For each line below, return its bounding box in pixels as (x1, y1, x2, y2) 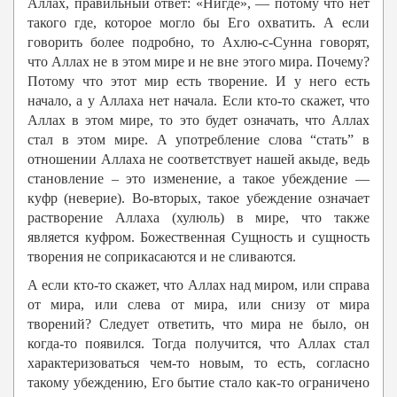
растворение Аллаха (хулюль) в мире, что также (27, 210, 370, 226)
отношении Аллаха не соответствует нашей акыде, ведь (27, 152, 370, 167)
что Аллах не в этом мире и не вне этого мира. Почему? (27, 54, 370, 70)
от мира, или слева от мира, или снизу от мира (27, 297, 370, 313)
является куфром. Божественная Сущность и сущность (27, 230, 370, 245)
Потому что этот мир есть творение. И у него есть (27, 74, 370, 90)
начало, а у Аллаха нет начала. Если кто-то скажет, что (27, 93, 370, 109)
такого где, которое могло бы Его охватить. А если (27, 15, 370, 31)
